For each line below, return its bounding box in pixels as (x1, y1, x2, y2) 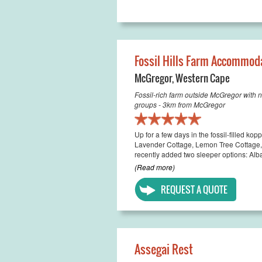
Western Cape (175, 71, 230, 85)
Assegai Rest (134, 240, 193, 258)
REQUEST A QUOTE (160, 182, 227, 196)
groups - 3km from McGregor (134, 99, 225, 109)
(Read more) (134, 162, 175, 172)
